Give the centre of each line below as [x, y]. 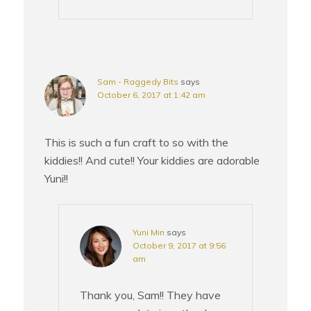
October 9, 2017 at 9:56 [179, 246]
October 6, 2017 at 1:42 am [152, 95]
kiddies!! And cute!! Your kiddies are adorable [152, 161]
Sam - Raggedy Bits [138, 82]
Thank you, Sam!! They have [151, 295]
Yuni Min [149, 233]
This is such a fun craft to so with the [137, 143]
